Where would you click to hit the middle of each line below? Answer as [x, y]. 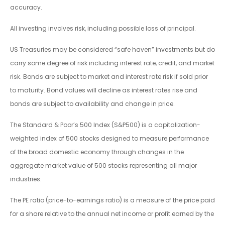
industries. [26, 179]
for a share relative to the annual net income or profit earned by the [112, 213]
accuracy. [26, 7]
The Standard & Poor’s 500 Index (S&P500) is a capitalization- [105, 125]
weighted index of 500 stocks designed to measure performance [109, 138]
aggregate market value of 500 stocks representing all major [103, 165]
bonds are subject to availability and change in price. [92, 103]
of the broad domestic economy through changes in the [97, 152]
